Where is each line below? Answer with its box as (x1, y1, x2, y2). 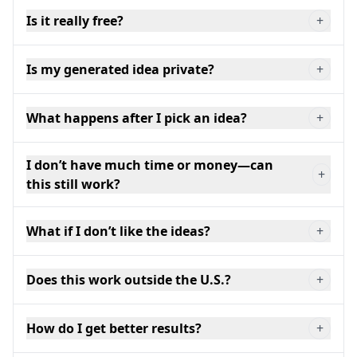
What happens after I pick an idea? (26, 108, 247, 127)
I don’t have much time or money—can (26, 155, 273, 174)
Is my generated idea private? (26, 60, 214, 78)
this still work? (26, 175, 120, 193)
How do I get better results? (26, 319, 202, 337)
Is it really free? (26, 11, 124, 29)
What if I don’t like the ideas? (26, 222, 210, 240)
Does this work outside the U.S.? (26, 270, 231, 288)
